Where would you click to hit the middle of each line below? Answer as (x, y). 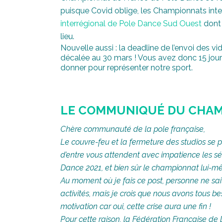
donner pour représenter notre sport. (127, 68)
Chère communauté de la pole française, (133, 129)
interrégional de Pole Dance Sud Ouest (131, 24)
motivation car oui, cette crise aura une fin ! (136, 207)
